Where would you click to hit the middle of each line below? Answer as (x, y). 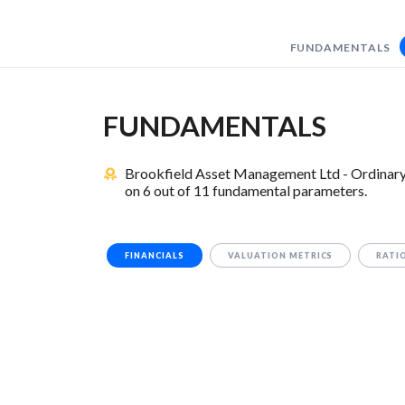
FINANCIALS (155, 256)
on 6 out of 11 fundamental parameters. (245, 191)
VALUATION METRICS (280, 256)
